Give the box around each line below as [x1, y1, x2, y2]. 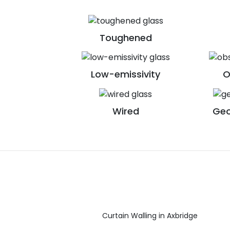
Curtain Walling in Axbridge [102, 210, 198, 221]
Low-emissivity [91, 68, 160, 81]
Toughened [99, 31, 152, 44]
